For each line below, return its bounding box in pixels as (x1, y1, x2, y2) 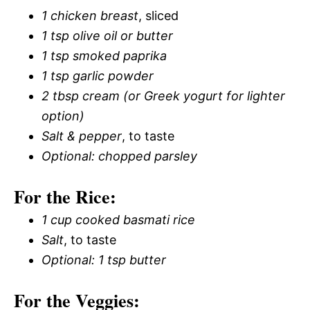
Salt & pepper (42, 128, 122, 143)
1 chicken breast (42, 8, 138, 23)
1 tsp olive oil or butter (42, 28, 173, 43)
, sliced (138, 8, 179, 23)
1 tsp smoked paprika (42, 48, 167, 63)
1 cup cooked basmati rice (42, 212, 195, 227)
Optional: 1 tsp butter (42, 252, 166, 267)
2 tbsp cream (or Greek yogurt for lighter (42, 88, 285, 103)
